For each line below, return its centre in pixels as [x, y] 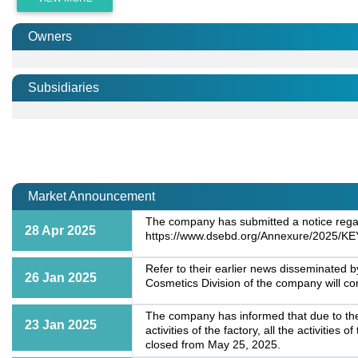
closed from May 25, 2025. [213, 345]
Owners [50, 37]
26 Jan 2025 [61, 278]
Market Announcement [91, 197]
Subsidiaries [64, 88]
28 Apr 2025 [60, 231]
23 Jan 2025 [61, 325]
